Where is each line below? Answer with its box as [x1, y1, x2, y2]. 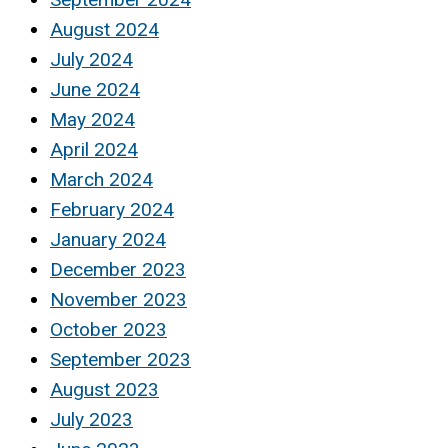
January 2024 [50, 228, 166, 252]
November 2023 [50, 288, 187, 312]
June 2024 [50, 78, 140, 102]
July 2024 [50, 48, 133, 72]
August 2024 [50, 18, 159, 42]
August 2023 [50, 378, 159, 402]
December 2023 [50, 258, 186, 282]
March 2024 [50, 168, 153, 192]
